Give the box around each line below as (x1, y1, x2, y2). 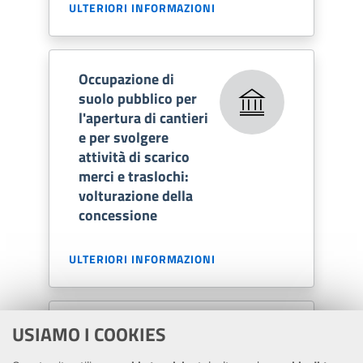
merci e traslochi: (79, 164, 189, 187)
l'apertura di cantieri (79, 106, 208, 129)
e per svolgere (79, 126, 169, 148)
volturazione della (79, 184, 193, 207)
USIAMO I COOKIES (12, 320, 166, 348)
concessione (79, 203, 157, 226)
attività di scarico (79, 145, 190, 168)
